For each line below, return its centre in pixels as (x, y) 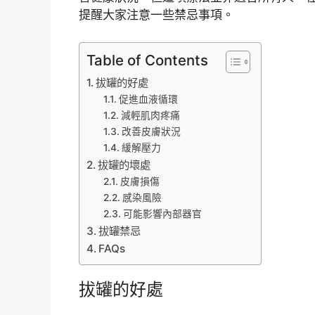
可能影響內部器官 (162, 213)
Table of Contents (147, 60)
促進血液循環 (148, 99)
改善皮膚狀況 (151, 131)
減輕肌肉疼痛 (150, 115)
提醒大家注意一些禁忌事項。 (156, 15)
